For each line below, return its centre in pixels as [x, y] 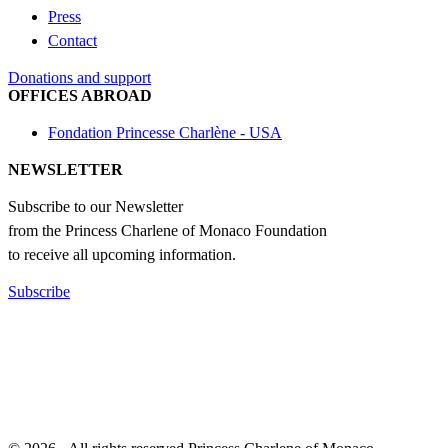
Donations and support [79, 77]
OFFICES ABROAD [80, 95]
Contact [72, 40]
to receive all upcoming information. [122, 254]
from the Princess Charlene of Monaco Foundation [167, 230]
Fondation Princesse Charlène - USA [165, 132]
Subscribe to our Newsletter [95, 206]
